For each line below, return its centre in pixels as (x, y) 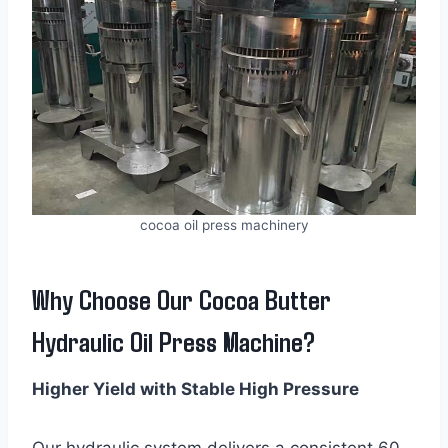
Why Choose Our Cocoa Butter (181, 298)
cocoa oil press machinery (224, 224)
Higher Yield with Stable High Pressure (195, 388)
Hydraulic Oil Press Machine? (173, 340)
